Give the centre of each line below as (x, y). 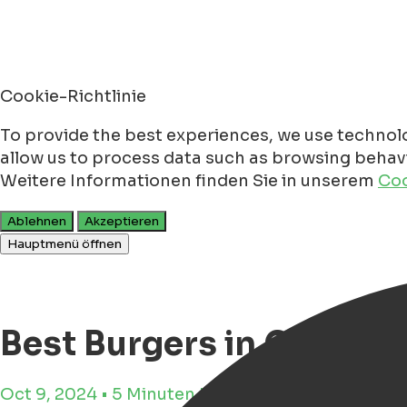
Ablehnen (37, 222)
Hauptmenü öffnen (65, 244)
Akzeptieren (122, 222)
